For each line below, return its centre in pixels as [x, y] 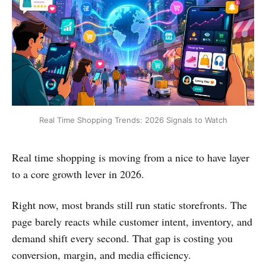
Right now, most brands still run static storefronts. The [129, 205]
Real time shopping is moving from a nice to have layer [131, 157]
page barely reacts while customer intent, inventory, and [132, 221]
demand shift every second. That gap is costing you [122, 238]
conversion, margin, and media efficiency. [102, 254]
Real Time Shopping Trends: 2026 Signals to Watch [133, 120]
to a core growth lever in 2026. [78, 174]
